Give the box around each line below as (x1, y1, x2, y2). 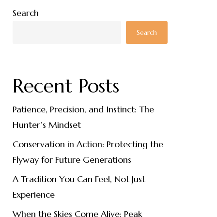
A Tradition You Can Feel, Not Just (12, 173, 145, 185)
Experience (12, 189, 55, 200)
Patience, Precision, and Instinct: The (12, 104, 154, 115)
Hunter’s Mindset (12, 119, 81, 130)
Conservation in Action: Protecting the (12, 139, 163, 150)
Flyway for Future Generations (12, 154, 131, 165)
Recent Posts (12, 74, 119, 98)
